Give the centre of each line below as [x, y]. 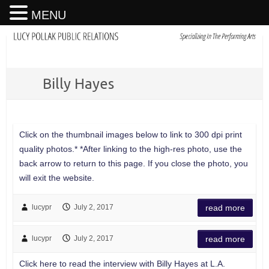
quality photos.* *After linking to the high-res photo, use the [130, 149]
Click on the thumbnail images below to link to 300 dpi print [130, 135]
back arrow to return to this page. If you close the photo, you [133, 164]
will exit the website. [59, 178]
